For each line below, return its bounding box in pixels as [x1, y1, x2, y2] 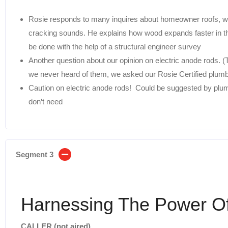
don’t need [28, 97, 63, 106]
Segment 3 [16, 150, 53, 159]
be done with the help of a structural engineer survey [28, 42, 201, 51]
